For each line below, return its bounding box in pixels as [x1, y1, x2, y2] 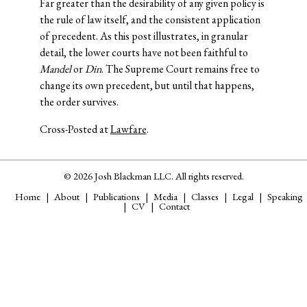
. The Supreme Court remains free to [101, 62, 260, 77]
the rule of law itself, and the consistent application [39, 12, 260, 27]
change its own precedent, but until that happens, [39, 78, 254, 93]
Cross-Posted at [39, 122, 110, 137]
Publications [93, 190, 140, 204]
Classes [191, 190, 219, 204]
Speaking [267, 190, 303, 204]
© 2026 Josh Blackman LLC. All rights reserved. [63, 169, 244, 183]
